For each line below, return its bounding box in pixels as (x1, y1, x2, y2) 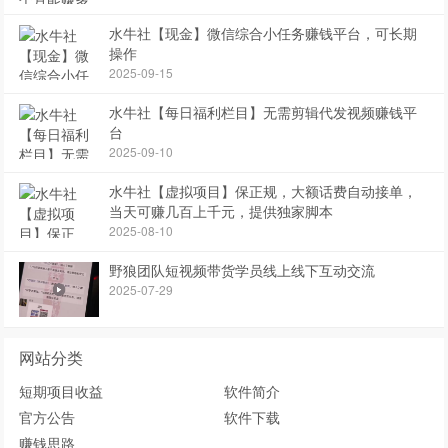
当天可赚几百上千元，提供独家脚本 (109, 201, 334, 221)
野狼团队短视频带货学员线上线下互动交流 (109, 260, 376, 280)
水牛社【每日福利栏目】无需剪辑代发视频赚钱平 (109, 102, 418, 122)
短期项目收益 (19, 381, 104, 401)
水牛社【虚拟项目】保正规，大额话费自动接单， (109, 181, 418, 201)
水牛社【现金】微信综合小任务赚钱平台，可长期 (109, 23, 418, 43)
